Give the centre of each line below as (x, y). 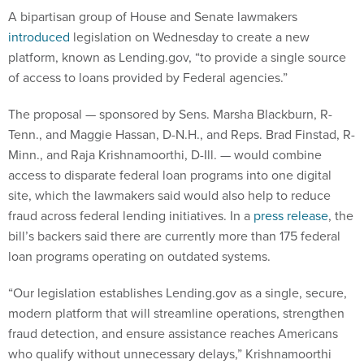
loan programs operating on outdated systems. (139, 257)
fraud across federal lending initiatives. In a (131, 216)
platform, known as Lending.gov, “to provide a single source (177, 58)
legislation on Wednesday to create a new (190, 37)
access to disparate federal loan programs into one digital (170, 175)
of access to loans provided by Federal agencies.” (148, 78)
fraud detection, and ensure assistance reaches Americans (173, 334)
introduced (39, 37)
